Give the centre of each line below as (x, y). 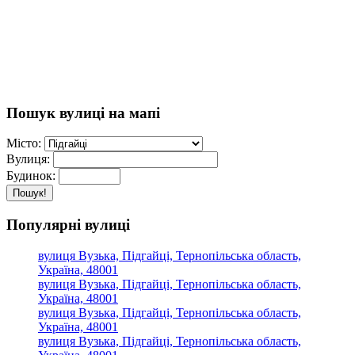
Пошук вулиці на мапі (83, 113)
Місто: (24, 143)
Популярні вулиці (68, 224)
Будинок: (31, 176)
